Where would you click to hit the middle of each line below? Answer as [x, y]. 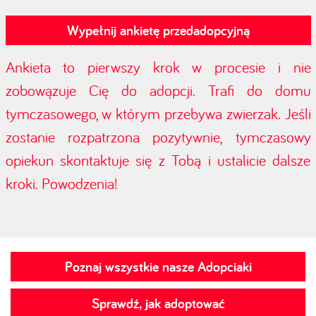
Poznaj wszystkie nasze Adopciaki [158, 267]
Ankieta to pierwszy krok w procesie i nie [158, 67]
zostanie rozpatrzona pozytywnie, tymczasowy [158, 137]
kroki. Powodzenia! [61, 183]
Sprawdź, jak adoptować [158, 303]
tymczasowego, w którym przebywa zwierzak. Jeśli [158, 114]
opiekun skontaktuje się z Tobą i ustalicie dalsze [158, 160]
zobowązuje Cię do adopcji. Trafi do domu [158, 90]
